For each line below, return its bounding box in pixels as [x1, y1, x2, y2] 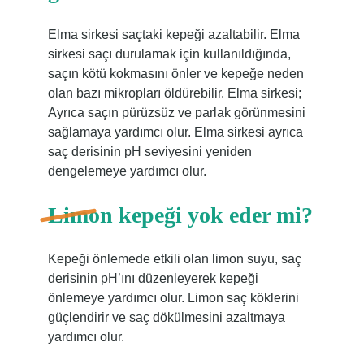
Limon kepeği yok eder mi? [47, 202, 313, 227]
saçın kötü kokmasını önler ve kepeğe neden [47, 67, 304, 80]
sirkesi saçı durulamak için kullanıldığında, [47, 47, 291, 61]
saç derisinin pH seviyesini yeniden [47, 145, 252, 158]
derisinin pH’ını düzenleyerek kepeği [47, 271, 258, 285]
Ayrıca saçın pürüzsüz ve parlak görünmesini [47, 106, 305, 119]
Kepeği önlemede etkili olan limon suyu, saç [47, 252, 301, 266]
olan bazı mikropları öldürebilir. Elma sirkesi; [47, 86, 301, 100]
